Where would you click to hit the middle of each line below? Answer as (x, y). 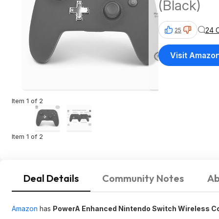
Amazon (25, 208)
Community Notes (143, 178)
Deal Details (51, 178)
